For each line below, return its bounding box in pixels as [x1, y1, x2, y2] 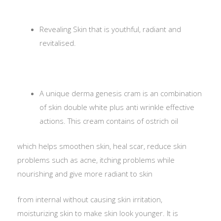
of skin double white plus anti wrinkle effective [39, 102, 194, 112]
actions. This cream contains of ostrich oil [39, 116, 178, 126]
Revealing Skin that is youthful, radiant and [39, 24, 181, 34]
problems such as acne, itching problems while [17, 154, 175, 165]
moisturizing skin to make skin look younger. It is [17, 208, 178, 218]
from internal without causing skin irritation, [17, 194, 162, 204]
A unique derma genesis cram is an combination [39, 88, 202, 99]
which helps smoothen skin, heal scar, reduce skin [17, 141, 186, 151]
